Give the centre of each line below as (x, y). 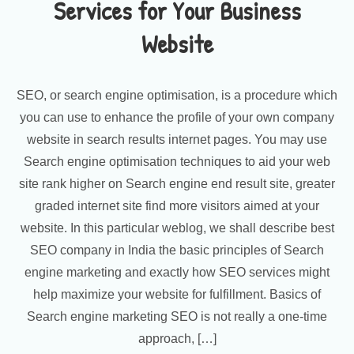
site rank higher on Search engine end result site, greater (177, 184)
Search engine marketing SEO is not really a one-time (177, 316)
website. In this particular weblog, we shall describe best (177, 228)
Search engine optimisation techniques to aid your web (177, 162)
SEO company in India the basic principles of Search (177, 250)
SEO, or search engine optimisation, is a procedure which (177, 95)
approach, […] (177, 339)
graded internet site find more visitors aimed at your (177, 206)
